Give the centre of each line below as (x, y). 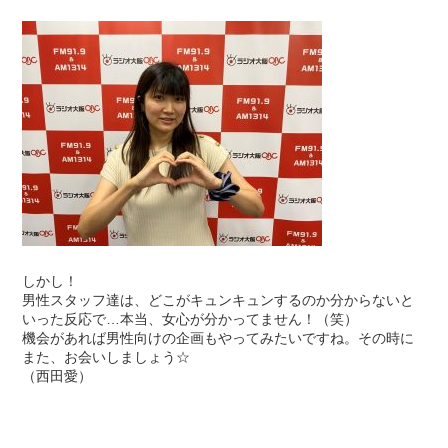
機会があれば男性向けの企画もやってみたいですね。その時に (218, 337)
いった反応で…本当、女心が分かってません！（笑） (190, 318)
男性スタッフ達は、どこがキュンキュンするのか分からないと (218, 299)
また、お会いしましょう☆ (106, 356)
